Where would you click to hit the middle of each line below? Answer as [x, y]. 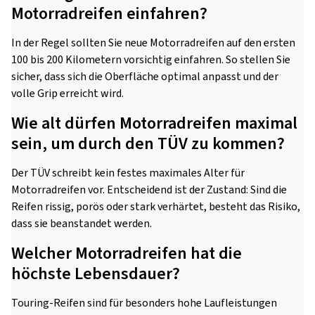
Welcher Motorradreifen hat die [127, 254]
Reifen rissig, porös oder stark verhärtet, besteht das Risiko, [156, 207]
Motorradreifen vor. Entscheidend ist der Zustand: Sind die [149, 190]
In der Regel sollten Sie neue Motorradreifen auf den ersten [153, 43]
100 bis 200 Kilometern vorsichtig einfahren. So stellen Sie [151, 60]
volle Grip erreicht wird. [67, 94]
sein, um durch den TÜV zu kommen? [148, 144]
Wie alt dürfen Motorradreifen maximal [154, 124]
